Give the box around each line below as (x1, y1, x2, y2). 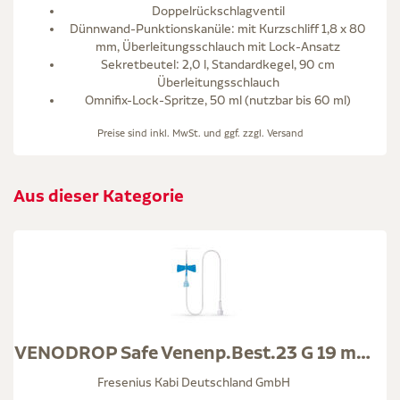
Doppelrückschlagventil (151, 3, 285, 18)
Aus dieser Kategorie (13, 184, 184, 207)
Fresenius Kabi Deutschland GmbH (96, 374, 290, 389)
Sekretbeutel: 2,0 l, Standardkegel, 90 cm (101, 56, 335, 71)
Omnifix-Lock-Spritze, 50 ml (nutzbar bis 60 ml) (85, 92, 351, 107)
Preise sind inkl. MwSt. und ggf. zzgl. (96, 126, 267, 139)
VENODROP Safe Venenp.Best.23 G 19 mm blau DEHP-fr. (356, 340, 371, 364)
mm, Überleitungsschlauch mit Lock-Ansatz (96, 38, 340, 54)
